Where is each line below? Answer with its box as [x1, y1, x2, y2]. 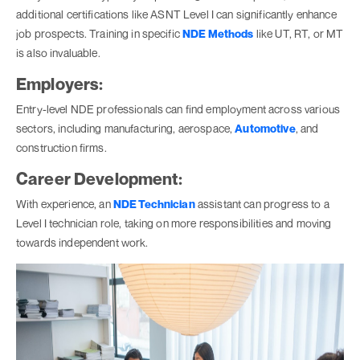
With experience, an [16, 197, 113, 211]
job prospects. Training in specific [16, 27, 183, 41]
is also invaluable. [16, 46, 100, 60]
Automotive [235, 121, 296, 136]
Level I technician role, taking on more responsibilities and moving [16, 216, 332, 231]
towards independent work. [16, 235, 149, 250]
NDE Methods [182, 27, 254, 41]
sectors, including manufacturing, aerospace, [16, 121, 235, 136]
